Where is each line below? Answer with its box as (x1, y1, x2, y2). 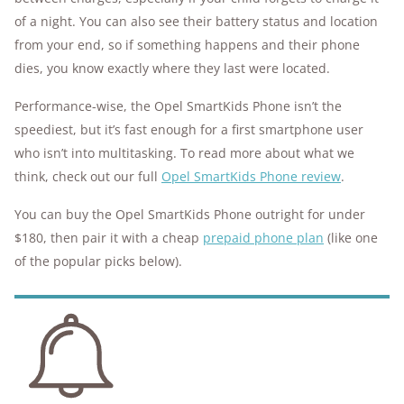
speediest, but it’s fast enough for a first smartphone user (14, 121, 363, 139)
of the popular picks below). (14, 252, 182, 271)
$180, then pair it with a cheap (14, 229, 203, 247)
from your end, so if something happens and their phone (14, 36, 360, 54)
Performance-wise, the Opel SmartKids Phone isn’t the (14, 97, 342, 115)
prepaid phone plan (203, 229, 324, 247)
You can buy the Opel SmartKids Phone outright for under (14, 206, 365, 224)
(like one (324, 229, 378, 247)
